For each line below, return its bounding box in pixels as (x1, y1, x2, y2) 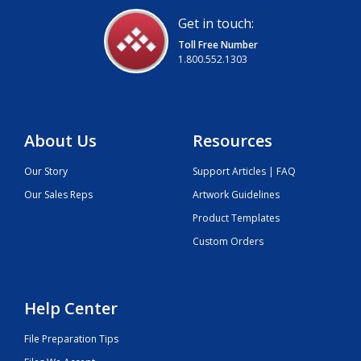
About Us (24, 130, 97, 151)
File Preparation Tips (24, 332, 118, 346)
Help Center (24, 297, 118, 319)
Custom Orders (193, 234, 263, 248)
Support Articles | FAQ (193, 164, 296, 178)
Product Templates (193, 211, 280, 225)
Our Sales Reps (24, 188, 93, 201)
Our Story (24, 164, 68, 178)
